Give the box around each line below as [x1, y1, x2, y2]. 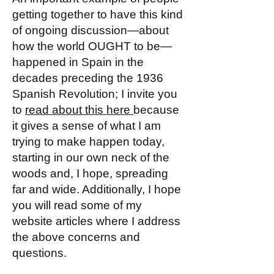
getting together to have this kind [12, 8, 183, 21]
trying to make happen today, [12, 135, 165, 148]
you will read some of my [12, 199, 142, 212]
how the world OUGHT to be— [12, 40, 172, 53]
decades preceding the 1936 [12, 72, 163, 84]
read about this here [25, 103, 133, 116]
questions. [12, 246, 67, 259]
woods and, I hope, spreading [12, 167, 168, 180]
